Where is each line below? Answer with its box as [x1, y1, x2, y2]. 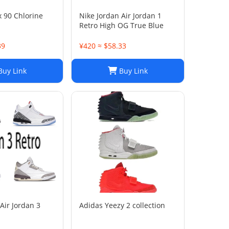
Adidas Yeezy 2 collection [79, 200, 165, 210]
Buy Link [117, 66, 148, 76]
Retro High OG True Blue [79, 20, 164, 30]
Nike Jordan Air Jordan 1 [79, 11, 162, 20]
